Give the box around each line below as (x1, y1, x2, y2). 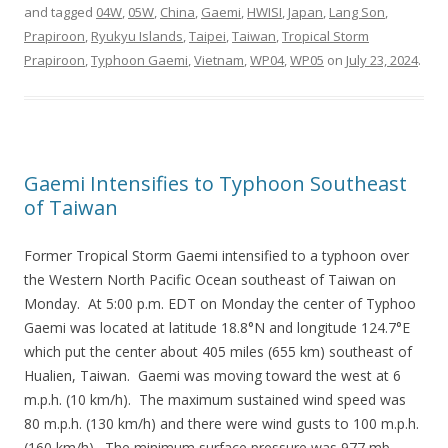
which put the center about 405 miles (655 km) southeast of (24, 342, 412, 361)
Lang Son (329, 3, 385, 21)
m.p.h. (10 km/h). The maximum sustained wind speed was (24, 390, 406, 409)
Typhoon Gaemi (91, 51, 188, 69)
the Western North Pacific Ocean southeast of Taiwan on (24, 270, 396, 289)
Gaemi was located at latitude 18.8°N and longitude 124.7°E (24, 318, 410, 337)
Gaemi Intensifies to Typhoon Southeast (24, 170, 407, 197)
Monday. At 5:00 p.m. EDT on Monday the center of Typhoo (24, 294, 416, 313)
